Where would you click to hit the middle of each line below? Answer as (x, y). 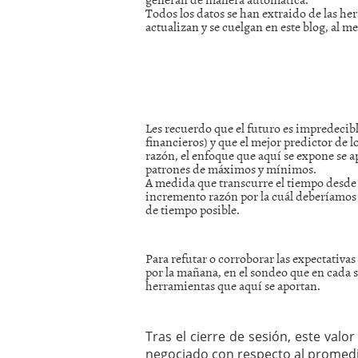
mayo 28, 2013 (266, 12)
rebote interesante (278, 92)
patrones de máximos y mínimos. (231, 168)
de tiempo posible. (193, 209)
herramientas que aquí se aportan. (233, 285)
